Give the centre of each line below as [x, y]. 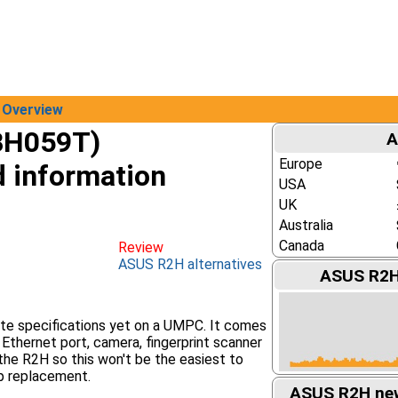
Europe [300, 164]
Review [141, 247]
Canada [301, 246]
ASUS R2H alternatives [190, 264]
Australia [306, 225]
